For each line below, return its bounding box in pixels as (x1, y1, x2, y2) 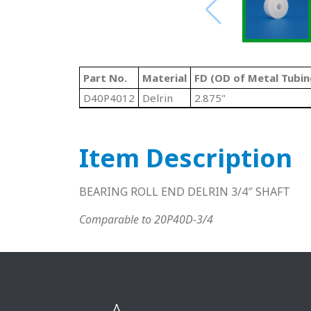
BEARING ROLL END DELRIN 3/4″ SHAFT (79, 184, 290, 200)
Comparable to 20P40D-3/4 (79, 212, 213, 228)
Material (142, 71, 187, 85)
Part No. (83, 71, 127, 85)
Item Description (79, 141, 292, 176)
